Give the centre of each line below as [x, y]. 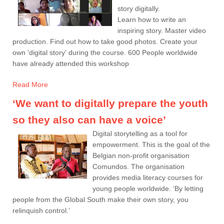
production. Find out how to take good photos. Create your [105, 41]
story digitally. [139, 8]
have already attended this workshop [71, 63]
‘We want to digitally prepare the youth [110, 103]
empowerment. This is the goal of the [151, 144]
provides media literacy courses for [148, 177]
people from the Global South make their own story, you [100, 199]
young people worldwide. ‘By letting [148, 188]
